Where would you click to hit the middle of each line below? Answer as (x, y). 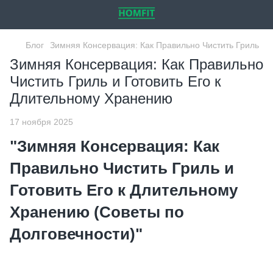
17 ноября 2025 (41, 122)
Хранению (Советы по (97, 212)
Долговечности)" (76, 234)
